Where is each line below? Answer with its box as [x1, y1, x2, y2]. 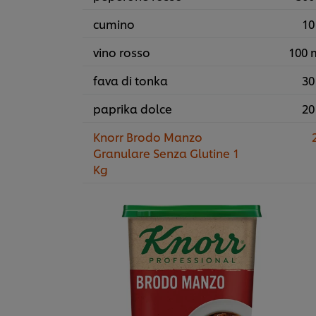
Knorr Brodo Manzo [93, 128, 202, 145]
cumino [93, 16, 135, 32]
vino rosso [93, 44, 150, 61]
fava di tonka [93, 72, 168, 89]
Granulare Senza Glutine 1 [93, 145, 239, 162]
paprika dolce [93, 100, 172, 117]
